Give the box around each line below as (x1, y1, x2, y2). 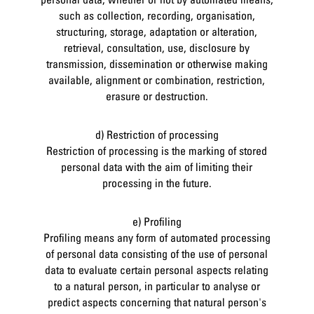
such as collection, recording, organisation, (58, 8, 255, 22)
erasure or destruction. (105, 88, 208, 103)
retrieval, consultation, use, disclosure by (64, 40, 250, 55)
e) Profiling (132, 214, 182, 228)
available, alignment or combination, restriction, (48, 72, 266, 87)
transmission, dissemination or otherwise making (46, 56, 268, 71)
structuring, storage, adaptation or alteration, (56, 24, 258, 39)
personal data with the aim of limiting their (61, 159, 253, 174)
